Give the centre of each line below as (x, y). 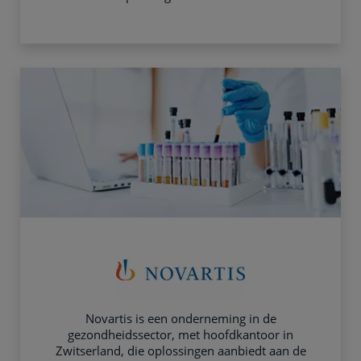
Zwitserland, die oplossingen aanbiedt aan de (180, 351)
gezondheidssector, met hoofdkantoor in (180, 334)
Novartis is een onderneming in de (180, 318)
